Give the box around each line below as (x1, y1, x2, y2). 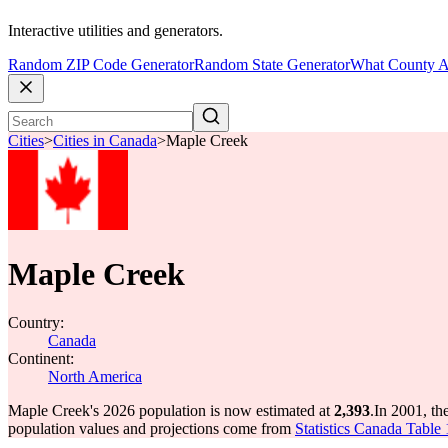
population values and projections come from (8, 420, 295, 437)
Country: (8, 314, 64, 331)
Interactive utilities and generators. (8, 22, 223, 40)
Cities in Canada (53, 132, 157, 150)
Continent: (8, 350, 74, 367)
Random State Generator (194, 56, 350, 74)
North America (48, 368, 142, 385)
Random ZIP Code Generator (8, 56, 194, 74)
